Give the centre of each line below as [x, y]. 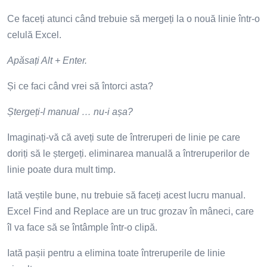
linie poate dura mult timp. [61, 169]
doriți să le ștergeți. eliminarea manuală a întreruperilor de [128, 153]
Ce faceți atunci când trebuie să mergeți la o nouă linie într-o [133, 18]
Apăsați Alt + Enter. [47, 60]
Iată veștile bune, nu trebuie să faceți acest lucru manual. [126, 195]
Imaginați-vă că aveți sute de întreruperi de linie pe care [124, 137]
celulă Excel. [34, 35]
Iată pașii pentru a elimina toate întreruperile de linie [116, 253]
